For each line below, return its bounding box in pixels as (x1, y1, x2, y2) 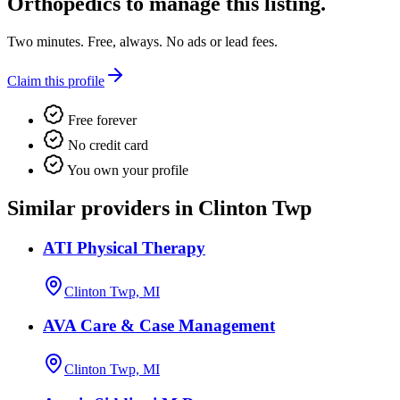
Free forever (64, 112, 137, 129)
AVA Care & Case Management (43, 316, 275, 336)
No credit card (64, 137, 148, 154)
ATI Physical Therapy (43, 237, 205, 257)
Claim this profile (7, 73, 104, 89)
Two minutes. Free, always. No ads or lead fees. (7, 34, 278, 50)
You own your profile (64, 162, 188, 179)
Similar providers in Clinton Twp (7, 196, 312, 221)
